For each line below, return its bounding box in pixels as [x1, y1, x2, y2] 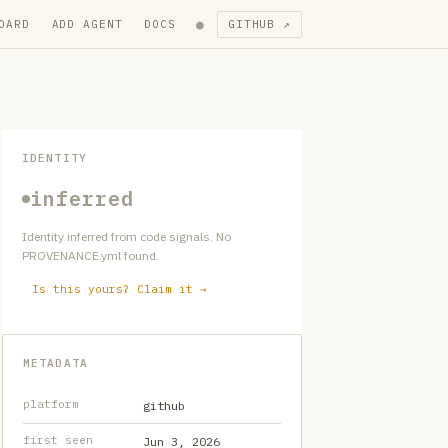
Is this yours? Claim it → [32, 282, 207, 296]
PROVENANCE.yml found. [22, 248, 159, 263]
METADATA [23, 356, 88, 370]
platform [23, 397, 79, 411]
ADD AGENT [51, 16, 123, 31]
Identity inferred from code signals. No [22, 229, 231, 244]
